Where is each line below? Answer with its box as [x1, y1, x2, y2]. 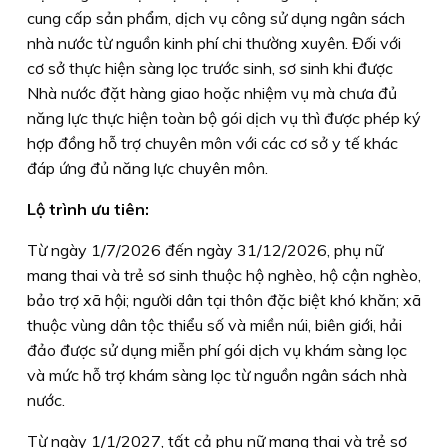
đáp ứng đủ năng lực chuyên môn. [27, 157, 272, 178]
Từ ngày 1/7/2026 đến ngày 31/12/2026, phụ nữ [27, 239, 383, 260]
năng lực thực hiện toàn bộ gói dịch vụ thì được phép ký [27, 107, 421, 128]
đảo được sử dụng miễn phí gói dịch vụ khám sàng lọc [27, 339, 407, 360]
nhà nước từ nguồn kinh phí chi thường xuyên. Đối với [27, 32, 401, 53]
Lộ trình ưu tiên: [27, 198, 153, 219]
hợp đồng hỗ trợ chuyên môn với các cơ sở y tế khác [27, 132, 398, 153]
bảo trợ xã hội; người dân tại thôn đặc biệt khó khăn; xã [27, 289, 421, 310]
